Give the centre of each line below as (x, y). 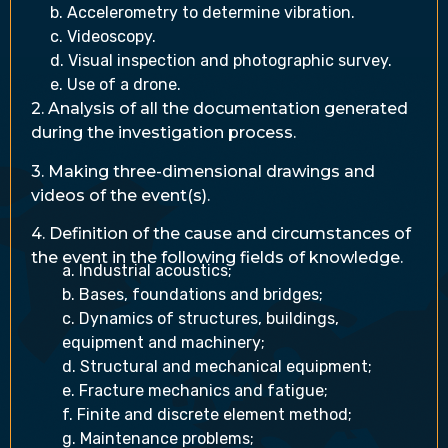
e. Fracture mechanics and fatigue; (194, 391)
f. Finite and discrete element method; (206, 415)
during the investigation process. (163, 133)
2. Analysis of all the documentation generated (219, 109)
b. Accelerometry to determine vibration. (203, 13)
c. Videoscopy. (103, 37)
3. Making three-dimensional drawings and (203, 171)
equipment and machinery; (163, 343)
